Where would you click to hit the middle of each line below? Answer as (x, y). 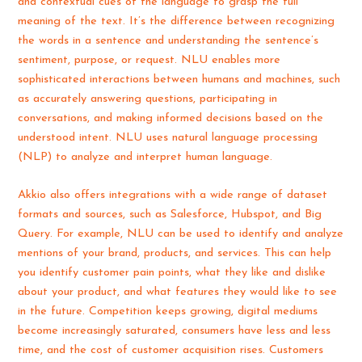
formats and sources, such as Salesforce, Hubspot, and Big (170, 215)
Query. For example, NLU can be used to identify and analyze (181, 234)
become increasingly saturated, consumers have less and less (175, 331)
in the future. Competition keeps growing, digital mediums (168, 312)
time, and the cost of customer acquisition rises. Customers (171, 351)
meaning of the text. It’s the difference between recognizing (177, 21)
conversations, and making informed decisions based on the (171, 118)
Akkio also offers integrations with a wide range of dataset (173, 196)
